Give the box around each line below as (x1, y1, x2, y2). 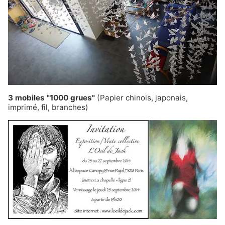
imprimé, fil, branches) (8, 102, 88, 113)
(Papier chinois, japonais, (97, 93, 188, 103)
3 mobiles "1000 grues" (8, 93, 97, 103)
